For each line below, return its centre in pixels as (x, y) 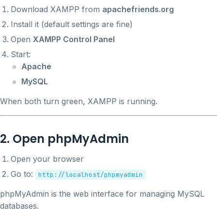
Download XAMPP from (56, 9)
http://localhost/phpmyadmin (91, 174)
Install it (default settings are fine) (72, 24)
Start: (21, 54)
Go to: (23, 174)
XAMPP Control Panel (74, 39)
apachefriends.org (138, 9)
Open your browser (47, 159)
